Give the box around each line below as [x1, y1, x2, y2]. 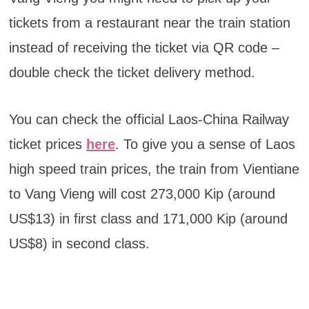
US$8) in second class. [8, 236, 150, 252]
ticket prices [8, 137, 86, 152]
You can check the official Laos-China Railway [8, 112, 289, 128]
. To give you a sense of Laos [114, 137, 295, 152]
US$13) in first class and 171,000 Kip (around [8, 211, 288, 227]
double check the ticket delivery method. [8, 65, 255, 81]
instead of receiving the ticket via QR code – [8, 40, 279, 56]
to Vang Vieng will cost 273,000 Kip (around [8, 186, 275, 202]
